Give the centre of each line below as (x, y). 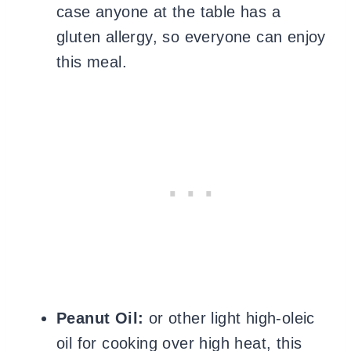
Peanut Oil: (100, 318)
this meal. (92, 62)
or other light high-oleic (229, 318)
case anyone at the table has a (168, 11)
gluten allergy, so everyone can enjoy (191, 36)
